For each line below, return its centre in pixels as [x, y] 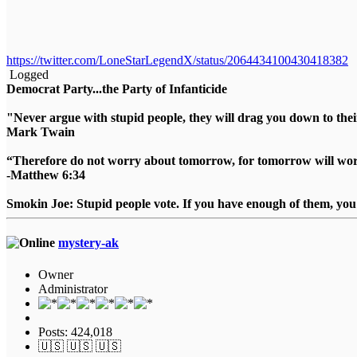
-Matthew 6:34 [46, 175]
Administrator [73, 288]
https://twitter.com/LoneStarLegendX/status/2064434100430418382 [177, 61]
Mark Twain [41, 132]
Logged [27, 75]
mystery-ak [88, 243]
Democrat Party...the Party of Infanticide [117, 89]
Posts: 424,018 [75, 331]
